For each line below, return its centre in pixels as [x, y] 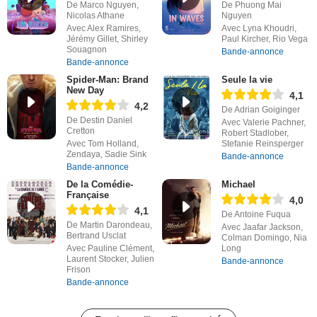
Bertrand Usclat [96, 235]
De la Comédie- [99, 184]
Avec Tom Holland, [102, 143]
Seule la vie [247, 79]
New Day [85, 90]
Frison [78, 269]
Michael [238, 184]
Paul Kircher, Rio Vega [264, 39]
